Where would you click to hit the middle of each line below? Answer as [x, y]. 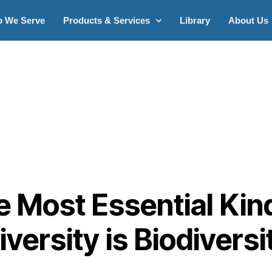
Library [195, 20]
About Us [249, 20]
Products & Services [107, 20]
